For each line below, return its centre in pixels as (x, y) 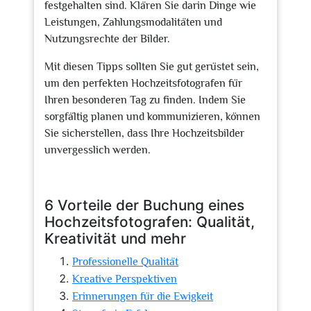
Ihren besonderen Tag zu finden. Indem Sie (145, 100)
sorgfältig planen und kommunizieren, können (152, 117)
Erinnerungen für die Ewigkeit (143, 296)
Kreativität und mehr (115, 238)
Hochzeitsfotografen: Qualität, (150, 222)
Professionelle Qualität (125, 262)
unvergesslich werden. (98, 150)
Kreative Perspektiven (125, 279)
